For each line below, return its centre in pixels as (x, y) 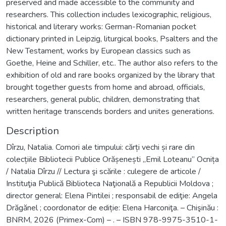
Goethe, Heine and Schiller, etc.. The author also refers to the (112, 63)
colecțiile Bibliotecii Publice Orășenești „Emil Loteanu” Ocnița (112, 159)
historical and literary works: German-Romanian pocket (101, 26)
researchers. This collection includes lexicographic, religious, (109, 14)
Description (33, 131)
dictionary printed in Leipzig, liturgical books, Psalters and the (112, 39)
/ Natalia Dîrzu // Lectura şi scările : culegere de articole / (103, 171)
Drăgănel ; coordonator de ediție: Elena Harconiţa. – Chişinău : (112, 208)
